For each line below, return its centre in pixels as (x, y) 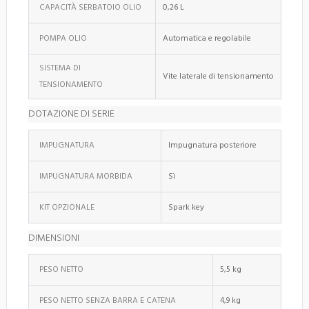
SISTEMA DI (60, 68)
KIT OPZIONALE (67, 207)
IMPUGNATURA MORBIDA (86, 176)
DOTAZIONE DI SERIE (71, 114)
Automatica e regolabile (207, 38)
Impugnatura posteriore (212, 145)
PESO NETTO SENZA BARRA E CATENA (108, 300)
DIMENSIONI (54, 238)
